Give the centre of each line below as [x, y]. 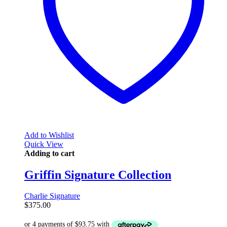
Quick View [44, 144]
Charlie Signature [52, 196]
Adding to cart [49, 153]
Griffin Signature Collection [98, 175]
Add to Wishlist [49, 135]
